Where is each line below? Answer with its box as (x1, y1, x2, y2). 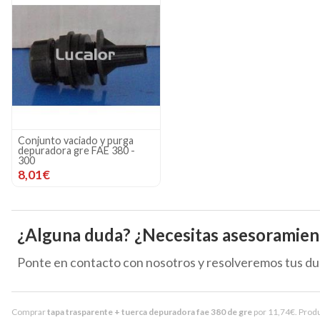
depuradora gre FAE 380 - (18, 144, 135, 156)
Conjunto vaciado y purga (18, 134, 134, 146)
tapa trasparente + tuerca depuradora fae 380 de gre (47, 306, 252, 317)
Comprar (11, 306, 47, 317)
